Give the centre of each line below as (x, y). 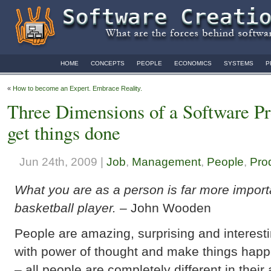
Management (166, 162)
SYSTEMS (239, 63)
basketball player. (65, 207)
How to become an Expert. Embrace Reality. (77, 88)
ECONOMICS (193, 63)
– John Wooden (164, 207)
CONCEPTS (108, 63)
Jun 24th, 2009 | (63, 162)
